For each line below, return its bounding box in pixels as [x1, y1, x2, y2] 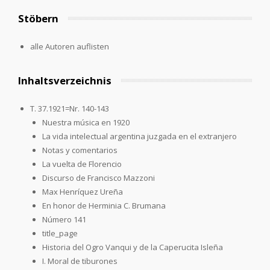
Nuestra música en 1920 [42, 116, 130, 128]
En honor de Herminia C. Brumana [42, 199, 166, 211]
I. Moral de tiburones [42, 255, 118, 266]
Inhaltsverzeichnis [18, 73, 111, 87]
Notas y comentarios [42, 144, 118, 155]
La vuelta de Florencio [42, 158, 122, 169]
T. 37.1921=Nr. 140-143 [30, 102, 109, 114]
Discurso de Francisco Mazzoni [42, 172, 155, 183]
